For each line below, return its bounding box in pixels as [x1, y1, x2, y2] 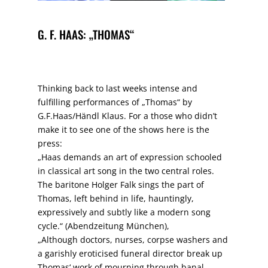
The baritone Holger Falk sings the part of [37, 179, 204, 191]
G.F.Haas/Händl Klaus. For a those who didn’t [37, 110, 217, 122]
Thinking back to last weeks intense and [37, 83, 197, 95]
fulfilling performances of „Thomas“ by [37, 96, 192, 108]
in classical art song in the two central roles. [37, 165, 214, 177]
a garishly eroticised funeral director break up [37, 248, 223, 260]
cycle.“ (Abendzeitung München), [37, 220, 169, 232]
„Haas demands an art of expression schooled [37, 151, 222, 163]
